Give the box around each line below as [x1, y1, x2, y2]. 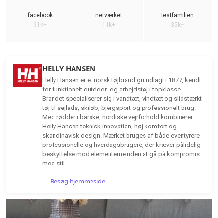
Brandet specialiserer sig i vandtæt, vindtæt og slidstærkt [42, 94, 202, 102]
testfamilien [161, 11, 194, 18]
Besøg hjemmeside [50, 177, 106, 186]
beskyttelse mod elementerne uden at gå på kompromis [42, 150, 200, 158]
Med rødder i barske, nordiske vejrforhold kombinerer [42, 113, 193, 121]
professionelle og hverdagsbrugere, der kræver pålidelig [42, 141, 200, 148]
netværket [95, 11, 122, 18]
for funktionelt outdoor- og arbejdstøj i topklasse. [42, 85, 182, 93]
